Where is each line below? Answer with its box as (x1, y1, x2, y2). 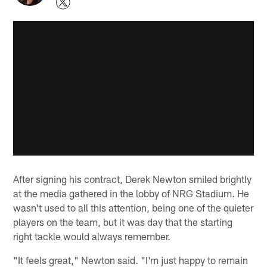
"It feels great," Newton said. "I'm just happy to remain (13, 253, 249, 266)
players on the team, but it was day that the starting (13, 215, 233, 228)
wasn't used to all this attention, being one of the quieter (13, 201, 254, 213)
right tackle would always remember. (13, 229, 171, 242)
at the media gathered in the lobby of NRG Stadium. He (13, 187, 250, 199)
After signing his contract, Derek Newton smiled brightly (13, 172, 252, 185)
